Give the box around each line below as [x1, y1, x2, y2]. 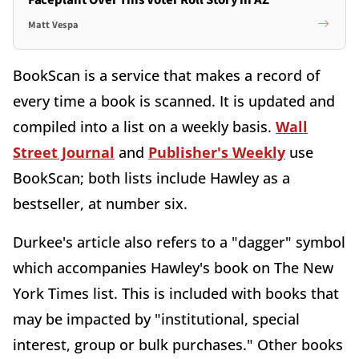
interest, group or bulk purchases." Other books [13, 334, 343, 354]
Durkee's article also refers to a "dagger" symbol [13, 232, 345, 252]
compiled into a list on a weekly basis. [13, 116, 276, 136]
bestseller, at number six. [13, 193, 192, 213]
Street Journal [13, 142, 115, 162]
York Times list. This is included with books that [13, 283, 339, 303]
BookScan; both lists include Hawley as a [13, 167, 290, 188]
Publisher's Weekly [148, 142, 285, 162]
